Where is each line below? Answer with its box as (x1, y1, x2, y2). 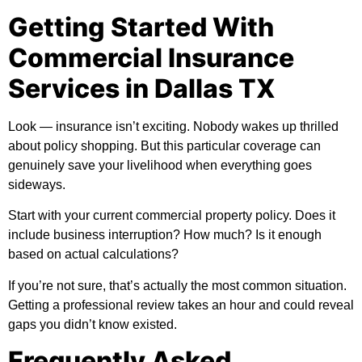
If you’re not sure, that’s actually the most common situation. (8, 278, 347, 293)
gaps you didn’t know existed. (8, 317, 177, 331)
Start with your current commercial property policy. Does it (8, 208, 335, 223)
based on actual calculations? (8, 247, 179, 262)
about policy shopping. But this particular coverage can (8, 138, 321, 153)
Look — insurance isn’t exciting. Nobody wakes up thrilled (8, 119, 339, 133)
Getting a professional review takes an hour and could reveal (8, 297, 354, 312)
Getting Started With (8, 11, 274, 43)
